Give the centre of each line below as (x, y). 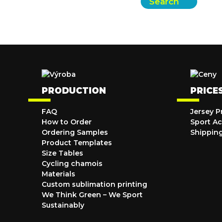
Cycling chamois (72, 164)
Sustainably (63, 205)
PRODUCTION (74, 91)
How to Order (67, 122)
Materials (58, 174)
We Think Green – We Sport (92, 195)
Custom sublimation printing (94, 184)
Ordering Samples (75, 132)
